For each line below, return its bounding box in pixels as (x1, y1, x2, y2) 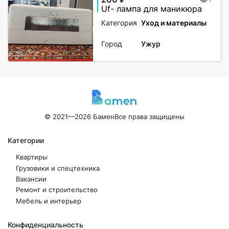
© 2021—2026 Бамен (44, 113, 114, 121)
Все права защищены (114, 113, 185, 121)
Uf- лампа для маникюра (101, 4, 202, 14)
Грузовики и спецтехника (16, 164, 100, 172)
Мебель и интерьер (16, 197, 81, 205)
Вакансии (16, 175, 47, 184)
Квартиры (16, 153, 48, 162)
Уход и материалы (141, 18, 207, 27)
